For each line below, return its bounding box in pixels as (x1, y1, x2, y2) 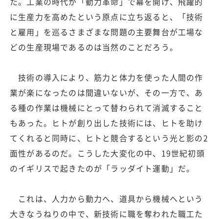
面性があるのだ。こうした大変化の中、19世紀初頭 (10, 147, 205, 159)
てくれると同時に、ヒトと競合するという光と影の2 (10, 131, 208, 144)
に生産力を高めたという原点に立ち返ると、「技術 (10, 10, 203, 22)
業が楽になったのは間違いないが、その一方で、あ (10, 86, 203, 98)
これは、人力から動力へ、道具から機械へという (10, 192, 203, 204)
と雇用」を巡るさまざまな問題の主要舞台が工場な (10, 25, 203, 38)
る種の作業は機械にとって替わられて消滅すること (10, 101, 203, 113)
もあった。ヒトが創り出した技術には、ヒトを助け (10, 116, 203, 129)
